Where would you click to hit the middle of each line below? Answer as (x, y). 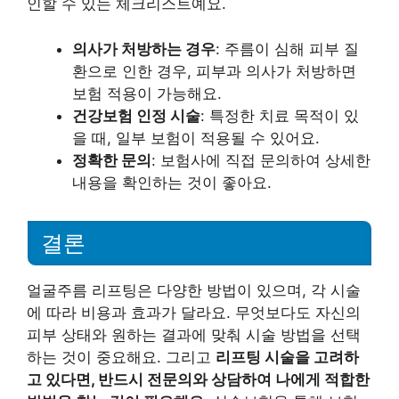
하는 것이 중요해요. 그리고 (121, 357)
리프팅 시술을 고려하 (287, 357)
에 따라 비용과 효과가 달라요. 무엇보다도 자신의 (194, 312)
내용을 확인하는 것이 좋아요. (172, 182)
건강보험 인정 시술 (136, 115)
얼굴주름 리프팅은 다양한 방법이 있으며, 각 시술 (194, 290)
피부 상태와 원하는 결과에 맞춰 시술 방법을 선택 (194, 334)
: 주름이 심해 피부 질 (287, 49)
